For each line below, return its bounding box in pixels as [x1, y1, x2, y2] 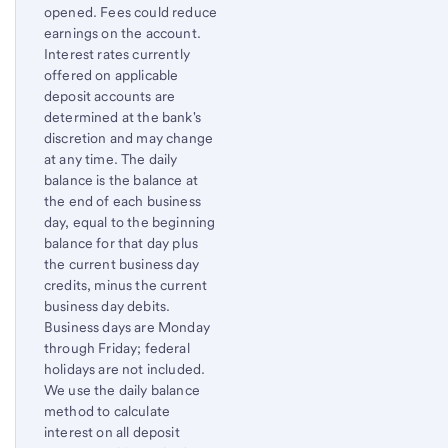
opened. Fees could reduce [44, 4, 218, 21]
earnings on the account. [44, 25, 201, 42]
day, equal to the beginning [44, 214, 216, 231]
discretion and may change [44, 130, 214, 147]
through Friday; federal [44, 340, 190, 357]
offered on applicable [44, 67, 179, 84]
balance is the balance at [44, 172, 199, 189]
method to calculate [44, 403, 171, 420]
